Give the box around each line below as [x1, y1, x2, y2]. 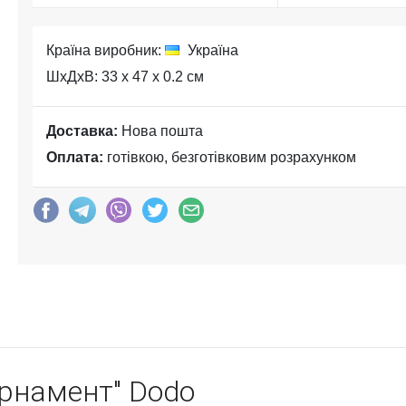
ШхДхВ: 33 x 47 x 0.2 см [46, 69, 204, 84]
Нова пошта [118, 123, 203, 139]
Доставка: [46, 123, 118, 139]
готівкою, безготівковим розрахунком [103, 150, 356, 165]
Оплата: [46, 150, 103, 165]
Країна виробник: [46, 43, 165, 58]
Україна [184, 43, 238, 58]
